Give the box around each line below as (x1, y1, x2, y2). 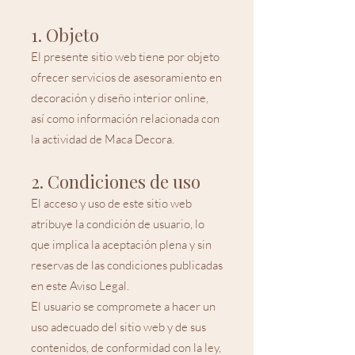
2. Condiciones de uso (31, 170, 200, 193)
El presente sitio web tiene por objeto (31, 49, 219, 64)
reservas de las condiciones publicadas (31, 258, 223, 273)
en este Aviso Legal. (31, 278, 129, 293)
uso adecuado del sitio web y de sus (31, 319, 206, 334)
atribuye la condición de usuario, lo (31, 216, 204, 231)
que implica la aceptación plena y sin (31, 237, 212, 252)
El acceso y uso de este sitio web (31, 196, 192, 211)
